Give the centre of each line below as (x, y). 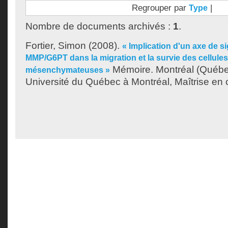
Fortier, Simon (56, 46)
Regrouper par (160, 8)
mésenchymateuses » (68, 70)
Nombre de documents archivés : (99, 26)
